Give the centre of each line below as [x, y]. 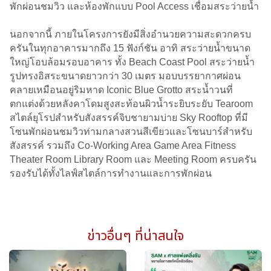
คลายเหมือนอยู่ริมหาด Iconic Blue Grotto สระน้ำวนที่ [121, 90]
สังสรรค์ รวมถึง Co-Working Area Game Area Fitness [123, 145]
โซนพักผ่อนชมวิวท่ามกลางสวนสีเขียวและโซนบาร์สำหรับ [131, 131]
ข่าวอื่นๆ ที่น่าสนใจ [135, 236]
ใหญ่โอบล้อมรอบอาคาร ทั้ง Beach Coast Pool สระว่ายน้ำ [132, 62]
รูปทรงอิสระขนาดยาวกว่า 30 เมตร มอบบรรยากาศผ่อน [125, 76]
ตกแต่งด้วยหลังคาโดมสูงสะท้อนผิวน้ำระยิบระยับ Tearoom [131, 103]
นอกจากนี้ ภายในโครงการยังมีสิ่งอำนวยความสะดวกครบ [130, 34]
